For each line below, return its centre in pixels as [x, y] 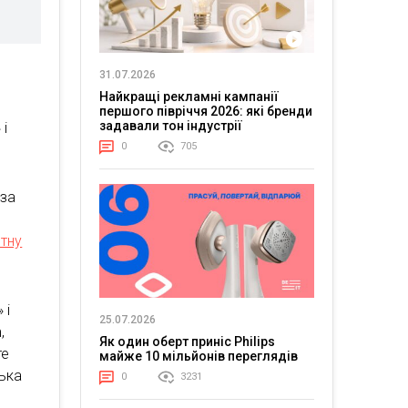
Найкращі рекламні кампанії [189, 96]
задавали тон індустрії [170, 125]
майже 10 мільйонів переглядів [198, 357]
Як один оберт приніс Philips [187, 342]
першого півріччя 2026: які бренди [205, 111]
